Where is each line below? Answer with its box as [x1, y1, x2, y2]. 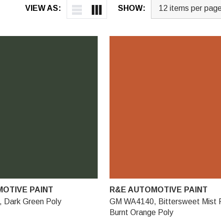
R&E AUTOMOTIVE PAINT [109, 185, 208, 194]
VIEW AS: [25, 4, 61, 12]
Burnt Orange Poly [109, 208, 173, 217]
